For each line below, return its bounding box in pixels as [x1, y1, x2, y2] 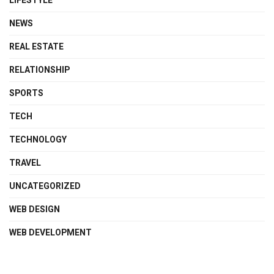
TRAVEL [9, 157, 41, 170]
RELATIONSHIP [9, 64, 70, 77]
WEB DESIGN [9, 203, 60, 217]
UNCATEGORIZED [9, 180, 81, 193]
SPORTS [9, 87, 43, 100]
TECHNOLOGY [9, 133, 67, 147]
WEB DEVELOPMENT [9, 226, 92, 240]
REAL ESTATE [9, 40, 64, 54]
